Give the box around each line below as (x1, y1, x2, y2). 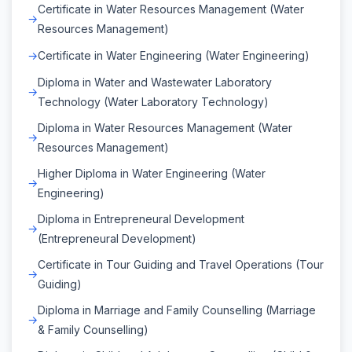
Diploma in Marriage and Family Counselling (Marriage (38, 302, 316, 317)
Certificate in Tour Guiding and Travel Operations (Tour (38, 257, 324, 271)
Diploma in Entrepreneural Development (38, 211, 244, 225)
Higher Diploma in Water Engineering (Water (38, 166, 266, 180)
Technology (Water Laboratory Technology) (38, 94, 269, 108)
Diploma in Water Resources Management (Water (38, 120, 292, 134)
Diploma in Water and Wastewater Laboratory (38, 75, 272, 89)
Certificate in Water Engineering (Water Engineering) (38, 48, 310, 62)
